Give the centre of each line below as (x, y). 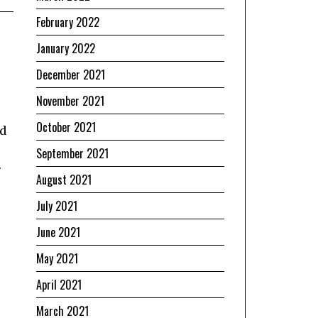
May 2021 (57, 258)
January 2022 (66, 48)
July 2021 (57, 205)
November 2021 (70, 100)
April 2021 (59, 284)
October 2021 (66, 127)
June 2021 (58, 232)
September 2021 (72, 153)
